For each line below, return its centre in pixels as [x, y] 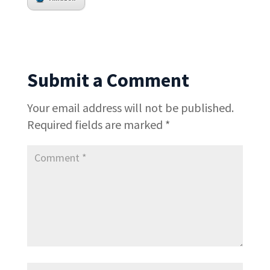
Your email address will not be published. [130, 107]
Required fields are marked [96, 124]
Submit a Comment [108, 80]
